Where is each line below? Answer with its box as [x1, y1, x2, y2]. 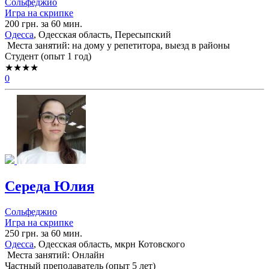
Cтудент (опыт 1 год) [5, 50, 91, 61]
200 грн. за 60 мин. [5, 18, 82, 29]
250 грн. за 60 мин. [5, 228, 82, 238]
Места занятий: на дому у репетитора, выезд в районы [5, 40, 230, 50]
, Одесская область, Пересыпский [34, 29, 171, 40]
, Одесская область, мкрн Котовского [34, 238, 185, 249]
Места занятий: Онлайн [5, 249, 104, 260]
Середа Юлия [5, 178, 94, 194]
